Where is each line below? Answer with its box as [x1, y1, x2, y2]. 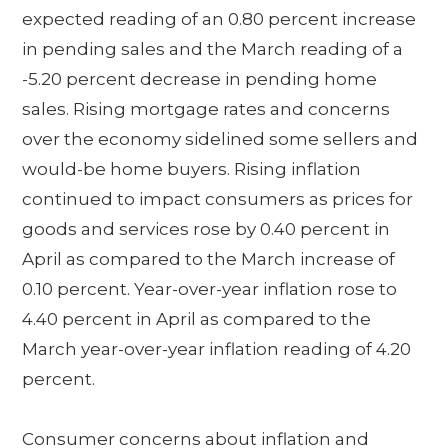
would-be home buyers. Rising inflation [22, 159, 362, 179]
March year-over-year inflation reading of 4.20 [22, 339, 412, 359]
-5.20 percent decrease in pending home [22, 69, 378, 89]
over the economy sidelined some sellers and [22, 129, 419, 149]
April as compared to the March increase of [22, 249, 396, 269]
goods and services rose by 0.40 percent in [22, 219, 391, 239]
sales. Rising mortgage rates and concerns [22, 99, 391, 119]
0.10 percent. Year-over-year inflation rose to [22, 279, 398, 299]
